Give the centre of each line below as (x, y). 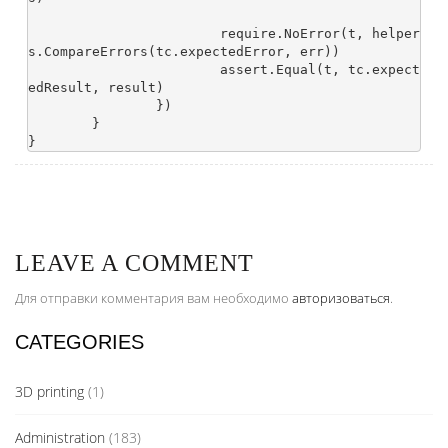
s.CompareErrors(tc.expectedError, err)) (184, 52)
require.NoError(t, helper (124, 34)
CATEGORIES (79, 342)
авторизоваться (341, 298)
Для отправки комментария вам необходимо (153, 298)
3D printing (49, 392)
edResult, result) (96, 88)
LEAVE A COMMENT (134, 263)
